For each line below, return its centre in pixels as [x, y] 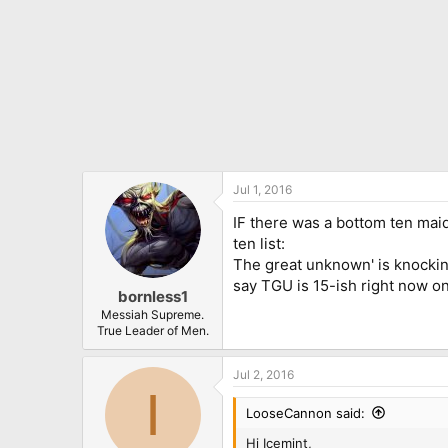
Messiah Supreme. [152, 314]
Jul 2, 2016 [263, 374]
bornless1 [152, 296]
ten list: [259, 244]
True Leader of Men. [152, 330]
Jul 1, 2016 [262, 190]
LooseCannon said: [305, 412]
